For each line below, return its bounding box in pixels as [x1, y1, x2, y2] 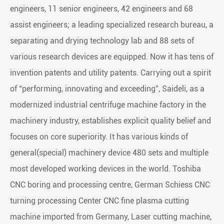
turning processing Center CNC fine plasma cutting [10, 196, 189, 206]
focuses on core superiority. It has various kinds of [10, 132, 188, 142]
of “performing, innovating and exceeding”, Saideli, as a [10, 84, 204, 94]
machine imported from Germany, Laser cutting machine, [10, 212, 211, 222]
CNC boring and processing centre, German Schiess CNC [10, 180, 210, 190]
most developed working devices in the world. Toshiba [10, 164, 201, 174]
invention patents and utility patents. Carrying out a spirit [10, 68, 211, 78]
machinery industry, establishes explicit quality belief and [10, 116, 211, 126]
